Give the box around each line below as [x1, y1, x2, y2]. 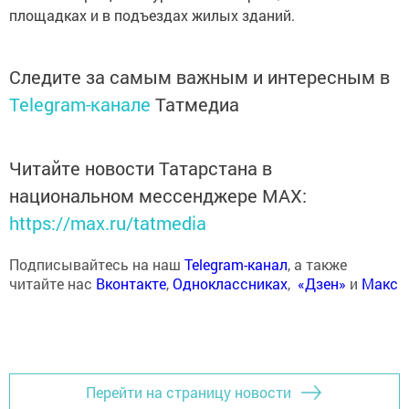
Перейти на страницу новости [86, 383, 291, 403]
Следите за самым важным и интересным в [9, 64, 390, 89]
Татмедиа [155, 91, 239, 116]
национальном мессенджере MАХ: [9, 183, 307, 207]
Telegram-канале [9, 91, 151, 116]
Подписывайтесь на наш [9, 254, 184, 274]
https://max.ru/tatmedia [9, 210, 206, 235]
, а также [288, 254, 347, 274]
